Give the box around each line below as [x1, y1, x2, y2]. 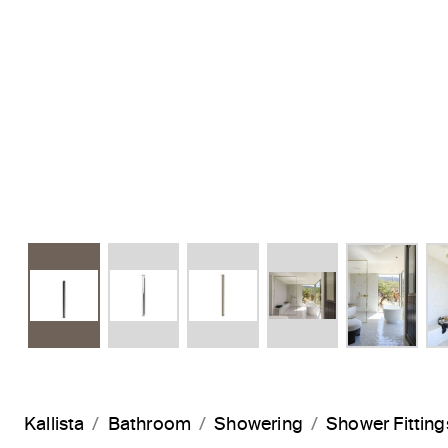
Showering [214, 416, 303, 435]
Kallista [24, 416, 85, 435]
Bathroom [107, 416, 192, 435]
